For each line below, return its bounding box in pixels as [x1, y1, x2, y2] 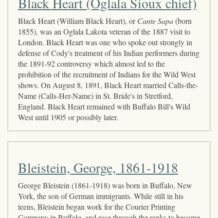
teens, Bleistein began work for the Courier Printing [18, 201, 175, 212]
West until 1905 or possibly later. [18, 111, 118, 122]
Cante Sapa [137, 15, 173, 26]
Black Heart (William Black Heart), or [18, 15, 137, 26]
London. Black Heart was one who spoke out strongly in [18, 36, 192, 47]
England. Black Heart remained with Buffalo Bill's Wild [18, 101, 190, 111]
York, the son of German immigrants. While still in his [18, 190, 183, 201]
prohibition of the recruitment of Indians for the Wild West [18, 69, 196, 79]
